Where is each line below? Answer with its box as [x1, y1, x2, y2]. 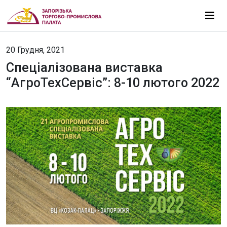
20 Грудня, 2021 [6, 45, 65, 55]
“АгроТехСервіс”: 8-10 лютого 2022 [6, 75, 219, 90]
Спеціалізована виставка [6, 60, 163, 75]
